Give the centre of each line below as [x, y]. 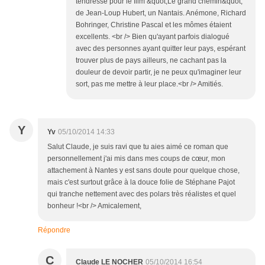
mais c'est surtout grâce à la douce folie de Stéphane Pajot [141, 182]
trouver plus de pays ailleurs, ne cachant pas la [151, 61]
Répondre [54, 230]
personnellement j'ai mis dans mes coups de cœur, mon [136, 159]
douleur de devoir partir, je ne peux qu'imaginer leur [159, 72]
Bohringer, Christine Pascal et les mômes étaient [153, 25]
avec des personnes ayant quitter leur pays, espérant [161, 49]
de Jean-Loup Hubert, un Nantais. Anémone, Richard [161, 13]
